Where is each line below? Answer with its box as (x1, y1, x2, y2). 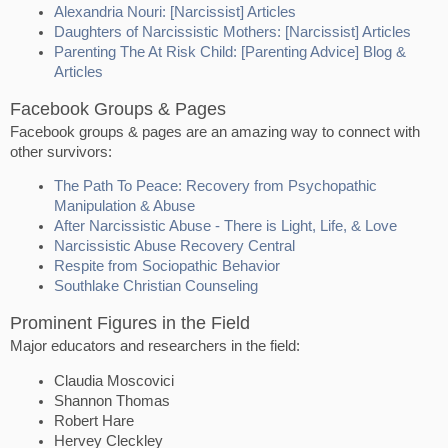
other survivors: (10, 143, 112, 160)
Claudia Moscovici (54, 372, 174, 389)
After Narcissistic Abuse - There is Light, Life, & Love (54, 218, 397, 235)
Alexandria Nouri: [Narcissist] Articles (54, 3, 296, 20)
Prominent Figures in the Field (10, 312, 250, 333)
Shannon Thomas (54, 392, 170, 409)
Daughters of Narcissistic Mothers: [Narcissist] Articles (54, 23, 411, 40)
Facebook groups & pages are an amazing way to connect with (10, 123, 420, 140)
